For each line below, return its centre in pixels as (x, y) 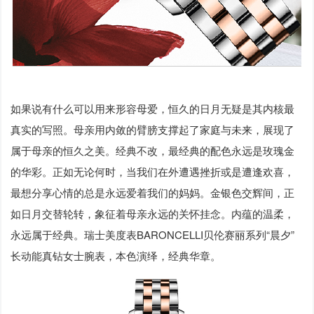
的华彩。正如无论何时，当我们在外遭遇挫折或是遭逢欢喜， (153, 171)
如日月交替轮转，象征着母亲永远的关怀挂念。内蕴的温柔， (153, 213)
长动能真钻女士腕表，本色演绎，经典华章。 (116, 255)
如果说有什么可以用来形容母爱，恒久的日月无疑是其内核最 (153, 108)
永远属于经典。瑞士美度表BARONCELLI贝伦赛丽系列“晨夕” (153, 234)
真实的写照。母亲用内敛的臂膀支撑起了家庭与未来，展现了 (153, 129)
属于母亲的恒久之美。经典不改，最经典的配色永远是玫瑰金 (153, 150)
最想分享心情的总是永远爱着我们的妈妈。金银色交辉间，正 (153, 192)
